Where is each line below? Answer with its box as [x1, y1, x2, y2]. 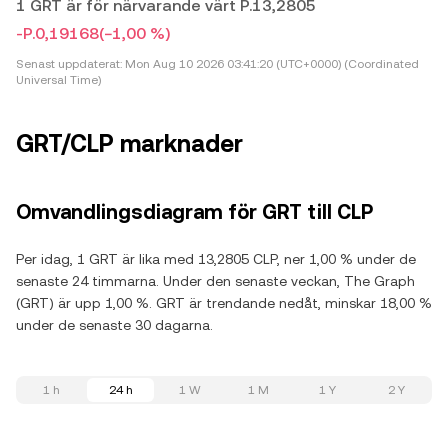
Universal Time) [16, 73, 101, 87]
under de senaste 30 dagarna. [16, 317, 213, 333]
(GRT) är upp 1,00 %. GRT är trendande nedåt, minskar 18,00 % [16, 295, 432, 311]
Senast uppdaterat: [16, 57, 122, 71]
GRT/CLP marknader [16, 130, 243, 158]
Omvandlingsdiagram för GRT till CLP [16, 200, 373, 224]
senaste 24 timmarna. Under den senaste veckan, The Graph [16, 273, 415, 289]
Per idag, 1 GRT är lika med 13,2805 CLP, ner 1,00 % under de [16, 251, 416, 267]
